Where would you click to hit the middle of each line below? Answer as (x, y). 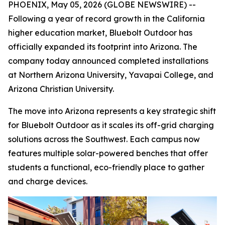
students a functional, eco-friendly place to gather (106, 167)
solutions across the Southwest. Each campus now (104, 139)
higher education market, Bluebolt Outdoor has (100, 33)
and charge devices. (48, 181)
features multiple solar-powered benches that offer (108, 153)
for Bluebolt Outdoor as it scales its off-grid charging (111, 125)
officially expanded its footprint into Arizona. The (103, 47)
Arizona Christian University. (61, 89)
